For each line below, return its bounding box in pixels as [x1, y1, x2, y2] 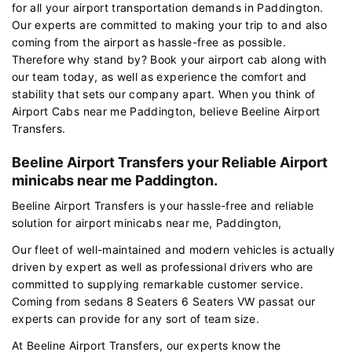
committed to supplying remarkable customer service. [12, 277, 303, 291]
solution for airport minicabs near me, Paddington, [12, 215, 282, 229]
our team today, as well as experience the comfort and [12, 69, 307, 83]
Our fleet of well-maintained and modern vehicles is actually [12, 242, 335, 256]
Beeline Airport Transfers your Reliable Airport [12, 153, 328, 170]
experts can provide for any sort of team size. [12, 311, 260, 325]
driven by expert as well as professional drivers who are [12, 259, 313, 273]
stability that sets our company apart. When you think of [12, 86, 316, 101]
